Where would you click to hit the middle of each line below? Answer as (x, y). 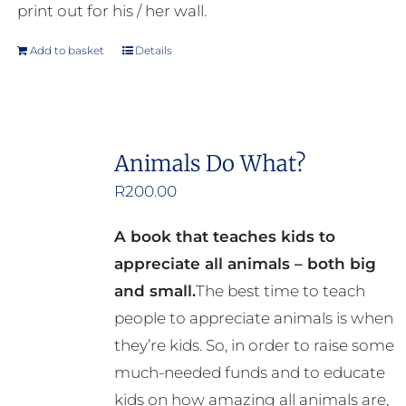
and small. (155, 291)
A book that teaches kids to (224, 237)
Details (153, 51)
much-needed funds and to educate (249, 373)
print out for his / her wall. (111, 11)
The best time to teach (280, 291)
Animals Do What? (209, 164)
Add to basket (67, 51)
